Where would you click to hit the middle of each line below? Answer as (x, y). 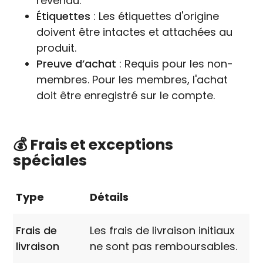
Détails (109, 197)
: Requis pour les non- (175, 64)
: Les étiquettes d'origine (155, 16)
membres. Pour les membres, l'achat (132, 80)
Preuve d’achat (77, 64)
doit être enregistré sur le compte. (126, 96)
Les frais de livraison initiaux (163, 230)
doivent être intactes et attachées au (135, 32)
